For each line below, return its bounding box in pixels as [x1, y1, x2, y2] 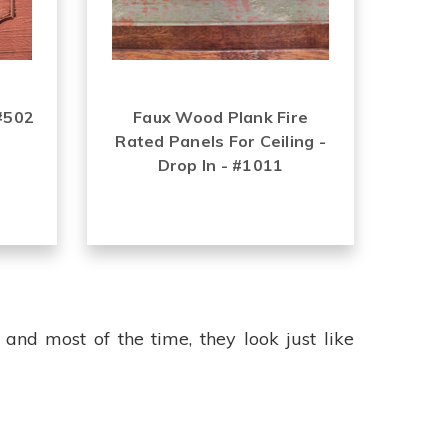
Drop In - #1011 [157, 154, 284, 175]
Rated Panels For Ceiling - [115, 130, 326, 151]
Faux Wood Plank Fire [133, 106, 309, 127]
